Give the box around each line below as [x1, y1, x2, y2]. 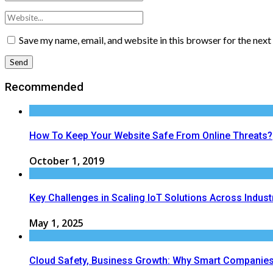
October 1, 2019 [29, 154, 104, 168]
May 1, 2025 [29, 216, 83, 230]
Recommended [5, 80, 83, 94]
